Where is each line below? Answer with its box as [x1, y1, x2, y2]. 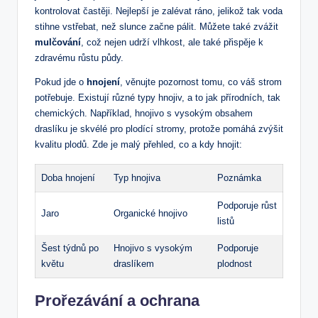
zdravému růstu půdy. [35, 52, 124, 63]
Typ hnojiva [114, 172, 160, 183]
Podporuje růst [217, 199, 277, 211]
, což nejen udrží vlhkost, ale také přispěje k [81, 36, 263, 48]
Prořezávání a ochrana [35, 291, 199, 309]
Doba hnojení [41, 172, 95, 183]
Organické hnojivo [114, 207, 187, 219]
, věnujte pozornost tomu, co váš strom [120, 76, 282, 87]
